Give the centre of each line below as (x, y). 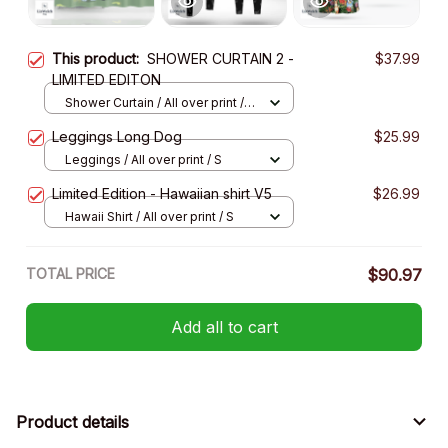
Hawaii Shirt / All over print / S (149, 216)
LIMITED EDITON (106, 80)
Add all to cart (224, 326)
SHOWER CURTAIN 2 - (220, 59)
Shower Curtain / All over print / (154, 102)
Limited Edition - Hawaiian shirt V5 (162, 194)
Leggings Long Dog (117, 137)
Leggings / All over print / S (143, 159)
